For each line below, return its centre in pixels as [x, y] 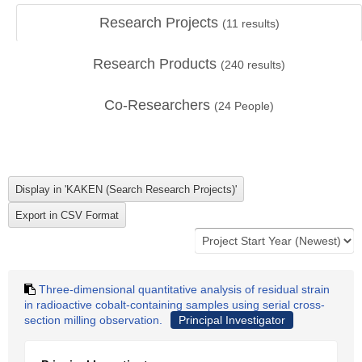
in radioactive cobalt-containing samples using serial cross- [175, 305]
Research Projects [160, 23]
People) [253, 106]
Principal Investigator [232, 320]
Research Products [157, 64]
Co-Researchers [159, 105]
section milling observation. [93, 320]
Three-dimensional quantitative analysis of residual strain [184, 289]
